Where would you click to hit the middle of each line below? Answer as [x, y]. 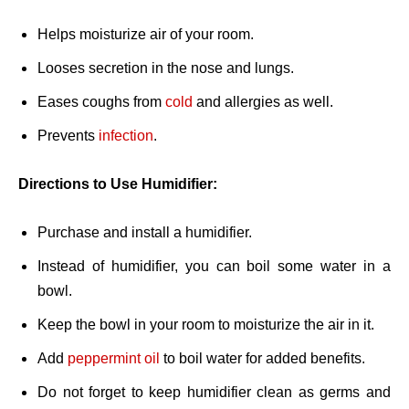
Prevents [68, 136]
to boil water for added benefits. [262, 359]
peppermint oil [114, 359]
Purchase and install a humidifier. [145, 233]
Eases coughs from [101, 102]
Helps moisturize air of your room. [146, 35]
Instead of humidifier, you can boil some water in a [214, 267]
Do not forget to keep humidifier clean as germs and [214, 393]
